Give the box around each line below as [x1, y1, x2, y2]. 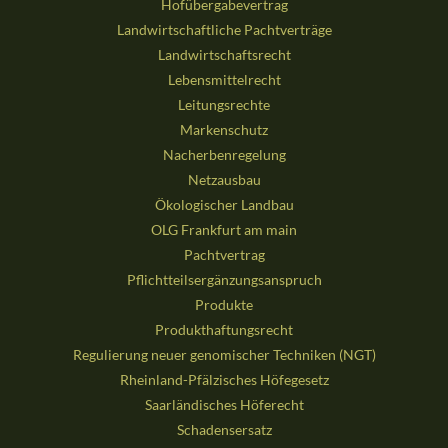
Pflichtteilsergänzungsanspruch [126, 271, 322, 289]
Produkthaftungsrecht [155, 321, 293, 339]
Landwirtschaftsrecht [157, 46, 291, 64]
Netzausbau [187, 171, 261, 189]
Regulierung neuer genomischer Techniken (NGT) [72, 346, 376, 364]
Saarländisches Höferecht [144, 396, 304, 414]
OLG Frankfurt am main [151, 221, 297, 239]
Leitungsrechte [178, 96, 270, 114]
